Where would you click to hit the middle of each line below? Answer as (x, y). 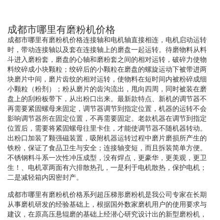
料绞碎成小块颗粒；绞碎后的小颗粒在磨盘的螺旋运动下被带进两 (107, 69)
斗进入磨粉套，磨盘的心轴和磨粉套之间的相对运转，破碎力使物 (107, 59)
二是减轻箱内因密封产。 (45, 177)
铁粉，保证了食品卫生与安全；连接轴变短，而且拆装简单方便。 (107, 148)
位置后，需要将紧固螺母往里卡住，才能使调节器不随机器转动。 (107, 128)
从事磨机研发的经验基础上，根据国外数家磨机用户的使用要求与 (107, 204)
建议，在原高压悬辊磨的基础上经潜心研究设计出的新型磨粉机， (107, 214)
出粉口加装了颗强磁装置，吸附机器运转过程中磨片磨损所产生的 (107, 138)
